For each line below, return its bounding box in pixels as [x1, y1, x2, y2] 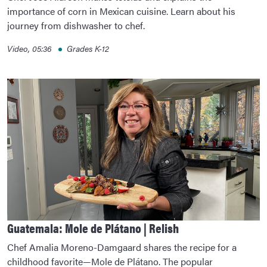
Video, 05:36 [7, 42, 54, 54]
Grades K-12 [67, 42, 109, 54]
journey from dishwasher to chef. [7, 18, 145, 32]
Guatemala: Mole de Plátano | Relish [7, 219, 179, 237]
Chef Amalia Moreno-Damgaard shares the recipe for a [7, 240, 237, 254]
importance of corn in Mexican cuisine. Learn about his [7, 4, 235, 18]
